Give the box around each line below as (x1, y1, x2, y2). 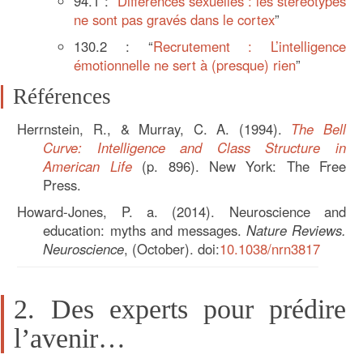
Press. (43, 174, 82, 194)
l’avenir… (14, 322, 126, 353)
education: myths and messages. (43, 220, 246, 240)
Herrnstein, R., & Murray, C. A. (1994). (17, 118, 292, 139)
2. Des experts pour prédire (14, 293, 346, 324)
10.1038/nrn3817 (220, 238, 321, 258)
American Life (43, 156, 132, 176)
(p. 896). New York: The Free (131, 156, 346, 176)
